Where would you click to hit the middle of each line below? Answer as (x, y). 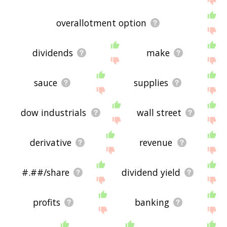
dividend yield (151, 173)
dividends (53, 53)
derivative (50, 143)
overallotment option (101, 23)
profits (47, 202)
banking (152, 202)
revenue (156, 143)
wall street (159, 113)
